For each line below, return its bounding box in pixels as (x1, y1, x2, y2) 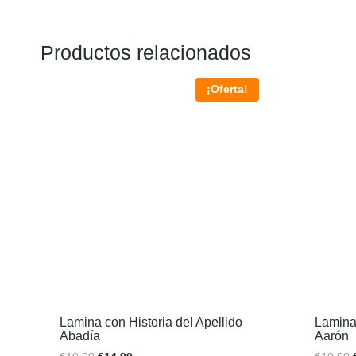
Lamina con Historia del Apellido (60, 315, 242, 329)
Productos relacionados (41, 41, 251, 64)
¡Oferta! (206, 83, 248, 96)
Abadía (60, 328, 100, 342)
